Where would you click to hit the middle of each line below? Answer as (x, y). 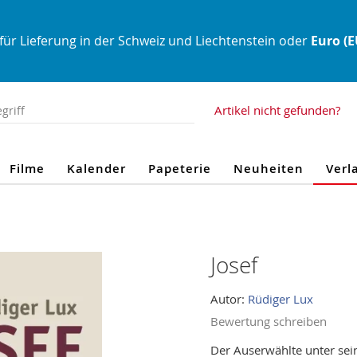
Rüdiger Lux (280, 299)
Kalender (96, 169)
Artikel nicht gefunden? (277, 110)
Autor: (229, 299)
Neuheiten (268, 169)
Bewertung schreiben (269, 321)
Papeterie (179, 169)
